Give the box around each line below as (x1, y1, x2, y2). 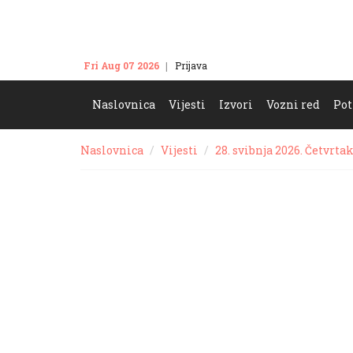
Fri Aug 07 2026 (84, 59, 160, 72)
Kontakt (222, 59, 258, 72)
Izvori (219, 97, 253, 112)
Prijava (175, 59, 207, 72)
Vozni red (266, 97, 320, 112)
